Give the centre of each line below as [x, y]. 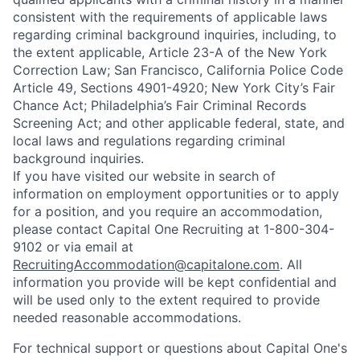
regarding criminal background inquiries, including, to [175, 35]
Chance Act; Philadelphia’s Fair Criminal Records [160, 105]
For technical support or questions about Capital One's [180, 348]
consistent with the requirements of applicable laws [170, 17]
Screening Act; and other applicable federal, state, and [179, 123]
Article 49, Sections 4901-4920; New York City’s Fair [174, 88]
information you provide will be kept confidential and [175, 282]
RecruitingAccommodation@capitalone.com [146, 264]
